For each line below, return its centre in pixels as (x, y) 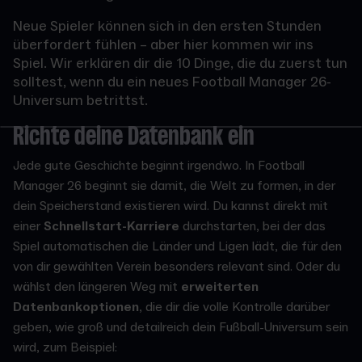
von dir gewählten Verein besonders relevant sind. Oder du (177, 267)
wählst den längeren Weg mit (97, 287)
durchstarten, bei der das (253, 226)
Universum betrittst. (80, 101)
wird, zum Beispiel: (65, 347)
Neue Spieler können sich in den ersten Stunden (167, 26)
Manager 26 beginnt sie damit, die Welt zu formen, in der (174, 186)
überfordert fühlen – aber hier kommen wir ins (163, 45)
